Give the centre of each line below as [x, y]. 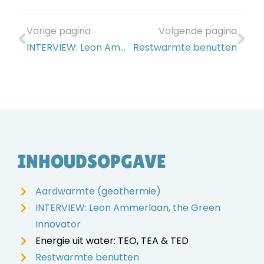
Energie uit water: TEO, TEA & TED [112, 240]
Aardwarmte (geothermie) [98, 191]
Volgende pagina [198, 31]
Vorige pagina [59, 31]
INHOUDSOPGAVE [92, 161]
